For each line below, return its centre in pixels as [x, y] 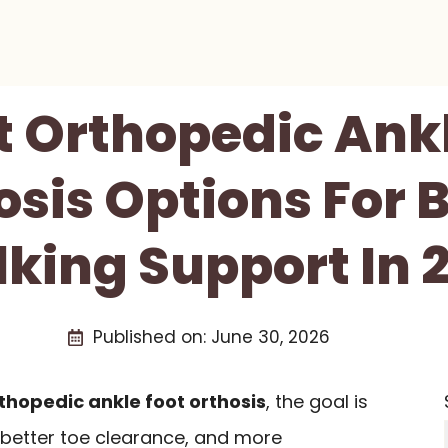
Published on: [151, 337]
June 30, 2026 [270, 337]
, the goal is [317, 401]
